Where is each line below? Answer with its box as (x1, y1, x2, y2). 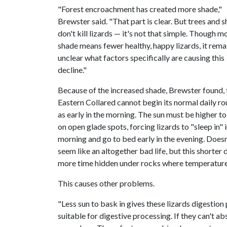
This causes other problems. (58, 178, 155, 188)
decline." (58, 65, 87, 74)
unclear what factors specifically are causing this (58, 53, 224, 62)
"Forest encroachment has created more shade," (58, 4, 222, 14)
